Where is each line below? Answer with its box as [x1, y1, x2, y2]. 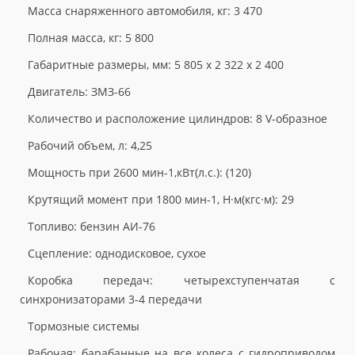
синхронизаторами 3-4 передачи [20, 292, 202, 307]
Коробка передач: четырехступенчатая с [28, 273, 335, 288]
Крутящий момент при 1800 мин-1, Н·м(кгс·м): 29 [28, 192, 294, 208]
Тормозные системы [28, 319, 139, 334]
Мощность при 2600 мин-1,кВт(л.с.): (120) [28, 165, 251, 181]
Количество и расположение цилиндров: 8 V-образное [28, 111, 327, 127]
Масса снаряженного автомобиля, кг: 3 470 [28, 3, 262, 19]
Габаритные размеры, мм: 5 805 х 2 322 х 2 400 [28, 57, 284, 73]
